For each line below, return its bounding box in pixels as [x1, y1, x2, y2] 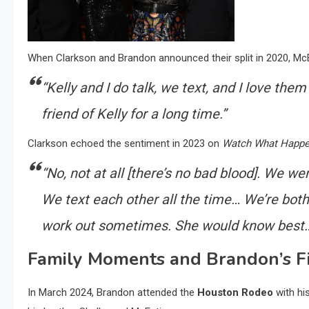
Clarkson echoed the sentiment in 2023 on [28, 137, 222, 150]
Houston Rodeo [197, 286, 273, 299]
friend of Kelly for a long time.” [41, 106, 226, 123]
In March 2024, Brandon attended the [28, 286, 197, 299]
